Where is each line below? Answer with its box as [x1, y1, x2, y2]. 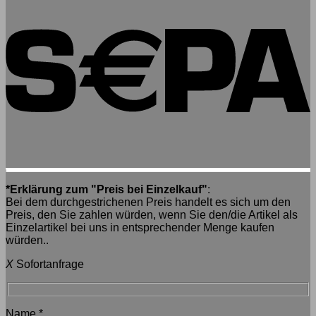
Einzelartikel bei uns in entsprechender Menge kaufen [6, 221, 274, 234]
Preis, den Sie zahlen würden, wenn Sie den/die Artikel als [6, 209, 298, 221]
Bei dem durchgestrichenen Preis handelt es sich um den [6, 196, 291, 209]
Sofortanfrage [16, 258, 84, 271]
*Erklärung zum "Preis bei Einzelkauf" [6, 183, 207, 196]
